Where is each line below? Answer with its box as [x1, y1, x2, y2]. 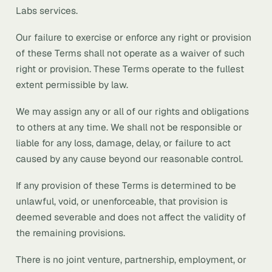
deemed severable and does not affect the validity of [16, 211, 246, 223]
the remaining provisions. [16, 226, 125, 239]
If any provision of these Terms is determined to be [16, 179, 236, 192]
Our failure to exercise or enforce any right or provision [16, 31, 251, 44]
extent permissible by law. [16, 78, 128, 91]
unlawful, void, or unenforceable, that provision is [16, 195, 228, 208]
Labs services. [16, 4, 78, 17]
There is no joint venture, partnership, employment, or [16, 253, 246, 266]
